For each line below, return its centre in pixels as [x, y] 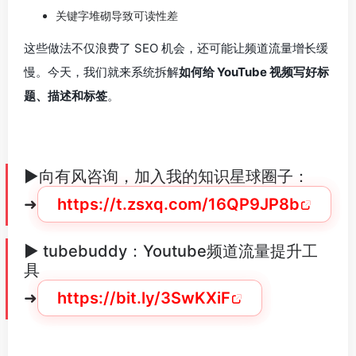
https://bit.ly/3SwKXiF [144, 298]
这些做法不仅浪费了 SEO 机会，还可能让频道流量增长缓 [176, 48]
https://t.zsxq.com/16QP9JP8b [178, 204]
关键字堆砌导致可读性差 [117, 15]
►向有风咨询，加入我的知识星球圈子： [166, 176]
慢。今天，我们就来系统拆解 [101, 72]
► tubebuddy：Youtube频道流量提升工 [171, 251]
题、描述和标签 [66, 96]
